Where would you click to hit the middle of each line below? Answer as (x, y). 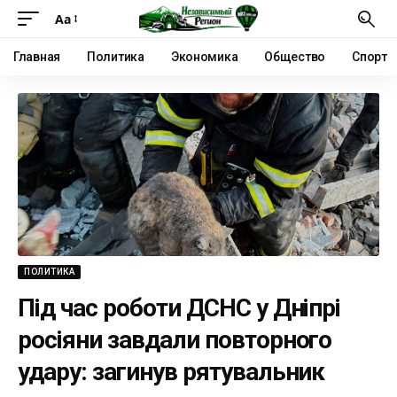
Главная (37, 57)
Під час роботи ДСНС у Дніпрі (179, 307)
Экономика (204, 57)
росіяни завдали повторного (175, 339)
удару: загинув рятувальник (171, 371)
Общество (295, 57)
